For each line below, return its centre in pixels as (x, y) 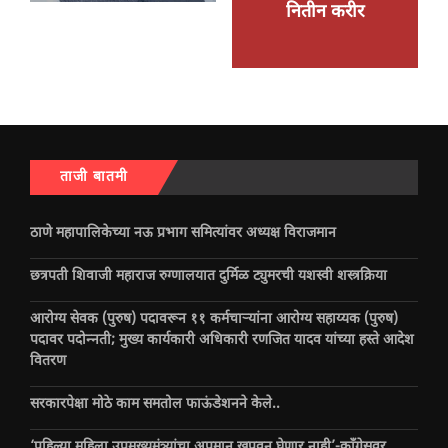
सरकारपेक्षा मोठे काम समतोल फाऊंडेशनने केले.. (155, 404)
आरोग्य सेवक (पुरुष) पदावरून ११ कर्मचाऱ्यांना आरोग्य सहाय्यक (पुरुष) (214, 319)
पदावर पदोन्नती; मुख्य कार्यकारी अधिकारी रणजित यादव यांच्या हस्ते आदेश (222, 340)
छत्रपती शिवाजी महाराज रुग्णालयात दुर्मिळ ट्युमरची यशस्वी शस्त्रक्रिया (208, 276)
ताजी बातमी (94, 177)
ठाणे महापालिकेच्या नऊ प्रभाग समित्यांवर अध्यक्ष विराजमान (183, 233)
